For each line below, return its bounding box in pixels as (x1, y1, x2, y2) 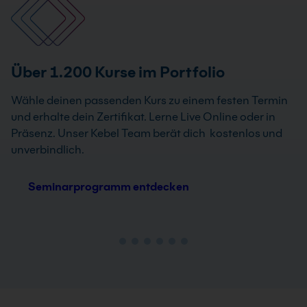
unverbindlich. (11, 143, 84, 157)
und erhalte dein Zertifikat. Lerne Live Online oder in (11, 110, 275, 124)
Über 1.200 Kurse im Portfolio (11, 63, 225, 82)
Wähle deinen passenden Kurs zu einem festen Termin (11, 94, 288, 108)
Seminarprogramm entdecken (28, 180, 189, 194)
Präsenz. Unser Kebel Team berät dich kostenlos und (11, 127, 282, 140)
